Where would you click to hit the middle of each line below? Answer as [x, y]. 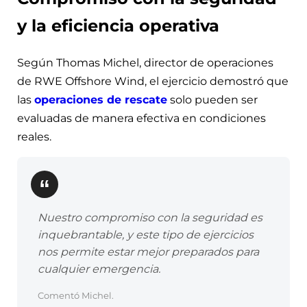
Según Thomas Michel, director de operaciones [145, 63]
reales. [34, 137]
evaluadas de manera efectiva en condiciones [142, 119]
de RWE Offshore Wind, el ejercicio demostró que [153, 82]
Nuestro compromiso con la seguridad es [150, 218]
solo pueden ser [212, 100]
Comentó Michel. [76, 296]
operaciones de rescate [101, 100]
